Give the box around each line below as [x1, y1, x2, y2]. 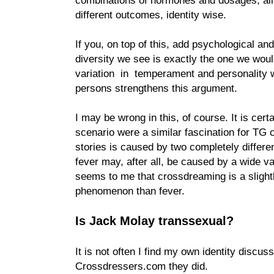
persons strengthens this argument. [75, 81, 237, 94]
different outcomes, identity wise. [75, 8, 229, 21]
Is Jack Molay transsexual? [75, 213, 234, 228]
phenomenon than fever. [75, 184, 185, 197]
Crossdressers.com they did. [75, 259, 208, 272]
